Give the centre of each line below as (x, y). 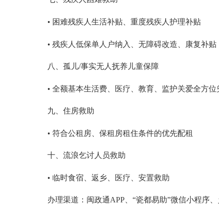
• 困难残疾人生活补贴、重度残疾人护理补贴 (124, 22)
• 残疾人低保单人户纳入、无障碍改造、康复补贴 (132, 44)
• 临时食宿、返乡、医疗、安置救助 (108, 177)
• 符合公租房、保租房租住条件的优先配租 (120, 133)
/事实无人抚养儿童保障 (119, 66)
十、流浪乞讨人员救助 (86, 155)
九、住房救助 (71, 111)
